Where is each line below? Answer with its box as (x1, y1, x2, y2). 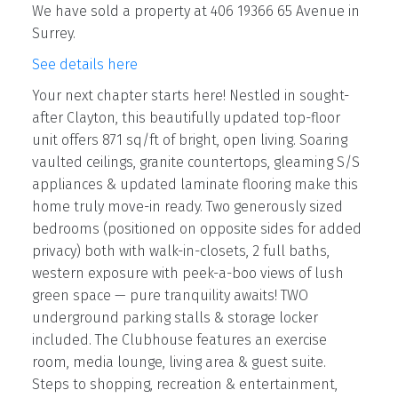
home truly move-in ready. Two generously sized (31, 198, 343, 216)
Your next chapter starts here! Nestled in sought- (31, 87, 349, 105)
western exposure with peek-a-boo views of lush (31, 265, 344, 283)
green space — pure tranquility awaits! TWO (31, 287, 308, 305)
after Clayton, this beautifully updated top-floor (31, 109, 340, 127)
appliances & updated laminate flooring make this (31, 176, 358, 194)
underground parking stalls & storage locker (31, 309, 318, 327)
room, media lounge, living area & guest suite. (31, 354, 326, 371)
